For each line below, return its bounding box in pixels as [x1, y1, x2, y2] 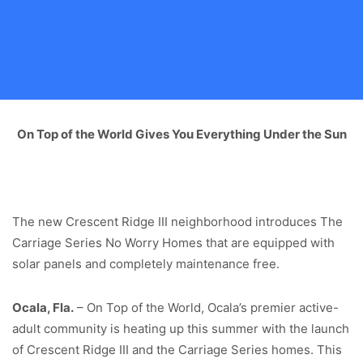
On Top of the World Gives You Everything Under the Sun [16, 126, 347, 142]
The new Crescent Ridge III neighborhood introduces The [12, 213, 343, 229]
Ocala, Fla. [12, 299, 74, 315]
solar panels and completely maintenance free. [12, 255, 280, 271]
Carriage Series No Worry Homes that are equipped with [12, 234, 335, 250]
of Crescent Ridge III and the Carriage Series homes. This [12, 341, 342, 357]
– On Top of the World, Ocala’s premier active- [74, 299, 339, 315]
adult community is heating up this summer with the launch [12, 320, 349, 336]
